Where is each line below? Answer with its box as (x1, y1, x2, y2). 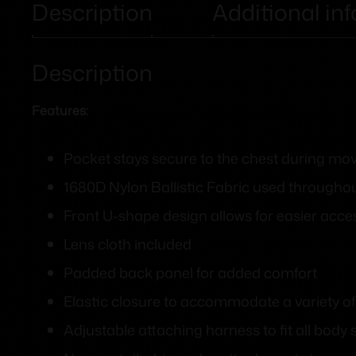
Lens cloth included (64, 234, 192, 255)
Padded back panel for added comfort (64, 262, 317, 284)
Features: (32, 102, 88, 120)
